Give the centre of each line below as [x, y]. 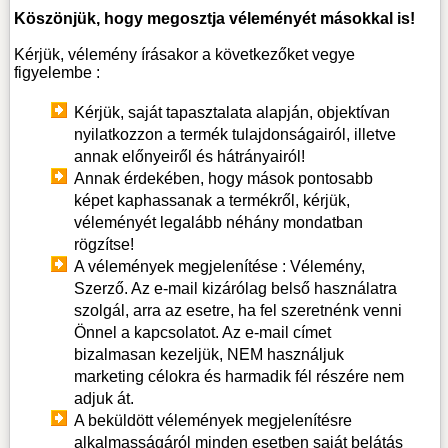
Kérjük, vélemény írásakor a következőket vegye [185, 55]
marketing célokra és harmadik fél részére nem [239, 377]
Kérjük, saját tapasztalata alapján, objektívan [232, 113]
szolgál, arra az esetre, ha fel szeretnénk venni [238, 311]
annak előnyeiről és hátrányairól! [190, 157]
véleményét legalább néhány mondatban [219, 223]
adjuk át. [104, 399]
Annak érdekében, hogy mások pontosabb [224, 179]
